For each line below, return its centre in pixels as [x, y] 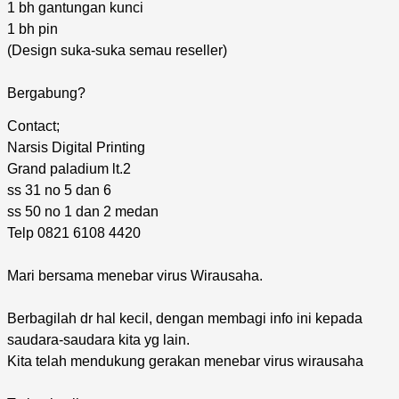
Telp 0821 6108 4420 [74, 232]
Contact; [33, 126]
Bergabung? [46, 93]
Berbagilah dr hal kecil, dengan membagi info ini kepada [185, 318]
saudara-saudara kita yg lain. [98, 339]
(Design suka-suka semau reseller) [117, 50]
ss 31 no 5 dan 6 [59, 190]
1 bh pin [33, 28]
